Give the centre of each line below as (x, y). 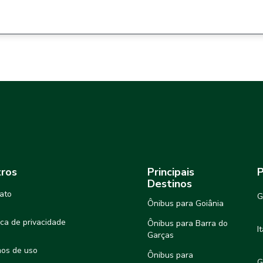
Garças (161, 235)
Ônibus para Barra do (188, 224)
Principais (171, 172)
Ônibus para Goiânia (186, 204)
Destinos (170, 184)
